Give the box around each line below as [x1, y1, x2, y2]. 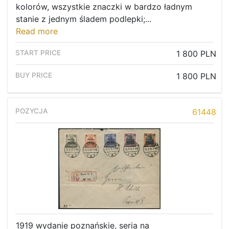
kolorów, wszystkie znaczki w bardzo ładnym [16, 2, 192, 12]
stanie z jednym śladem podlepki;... [16, 14, 151, 25]
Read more [16, 26, 58, 37]
